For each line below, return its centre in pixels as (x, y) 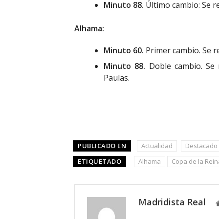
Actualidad (157, 145)
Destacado (201, 145)
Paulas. (117, 77)
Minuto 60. (125, 50)
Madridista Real (172, 202)
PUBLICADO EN (102, 145)
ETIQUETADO (99, 161)
